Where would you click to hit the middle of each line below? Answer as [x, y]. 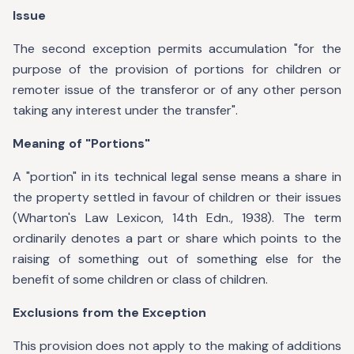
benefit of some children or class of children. [140, 279]
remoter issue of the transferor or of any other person [177, 90]
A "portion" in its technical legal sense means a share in [177, 177]
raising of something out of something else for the [177, 259]
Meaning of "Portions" [81, 143]
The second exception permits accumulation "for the [177, 49]
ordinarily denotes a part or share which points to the [177, 238]
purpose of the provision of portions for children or [177, 69]
